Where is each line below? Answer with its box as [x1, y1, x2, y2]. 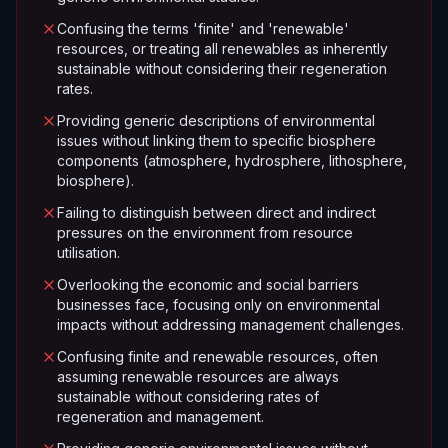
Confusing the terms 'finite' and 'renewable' [57, 20, 349, 37]
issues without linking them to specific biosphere [57, 132, 376, 149]
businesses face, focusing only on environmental [57, 296, 380, 313]
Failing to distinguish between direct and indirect [57, 204, 376, 221]
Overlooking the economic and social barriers [57, 276, 359, 293]
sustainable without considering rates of [57, 388, 319, 405]
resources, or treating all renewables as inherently [57, 40, 388, 57]
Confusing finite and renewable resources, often [57, 348, 378, 365]
